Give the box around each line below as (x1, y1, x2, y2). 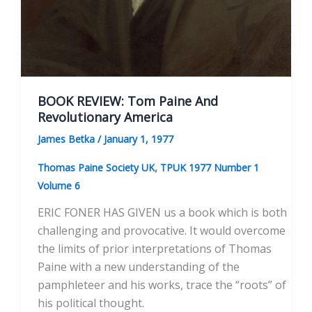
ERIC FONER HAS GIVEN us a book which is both (38, 204, 287, 220)
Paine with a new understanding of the (38, 258, 240, 274)
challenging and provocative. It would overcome (38, 222, 286, 238)
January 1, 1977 (104, 132, 173, 146)
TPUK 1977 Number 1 (160, 161, 259, 175)
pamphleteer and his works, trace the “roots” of (38, 276, 286, 292)
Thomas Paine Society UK (38, 161, 155, 175)
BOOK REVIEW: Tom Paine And (38, 92, 218, 109)
